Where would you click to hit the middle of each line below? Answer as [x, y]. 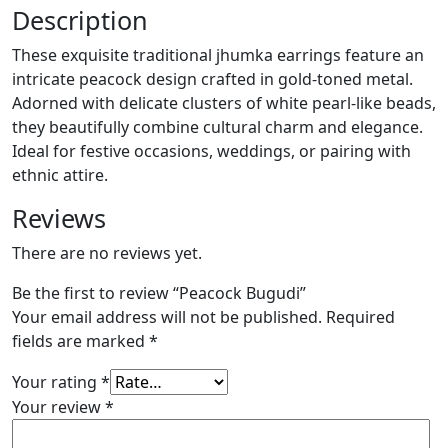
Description [80, 19]
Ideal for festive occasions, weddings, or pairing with [211, 150]
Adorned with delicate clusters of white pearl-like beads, [224, 102]
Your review [58, 406]
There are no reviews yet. [107, 252]
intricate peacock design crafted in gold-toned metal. [212, 78]
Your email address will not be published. [167, 316]
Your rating [56, 381]
